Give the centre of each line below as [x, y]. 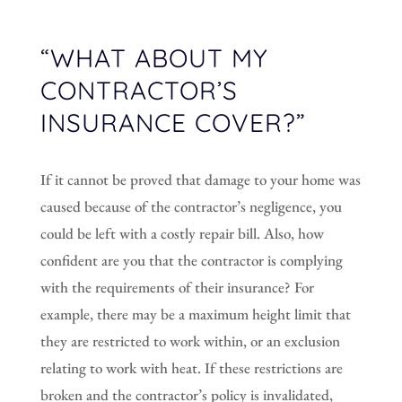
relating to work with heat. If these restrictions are [191, 367]
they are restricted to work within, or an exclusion [190, 341]
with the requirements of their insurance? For [177, 287]
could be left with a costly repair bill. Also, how [182, 233]
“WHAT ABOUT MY [154, 57]
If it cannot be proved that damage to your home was [200, 179]
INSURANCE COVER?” [173, 122]
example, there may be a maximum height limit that [195, 314]
